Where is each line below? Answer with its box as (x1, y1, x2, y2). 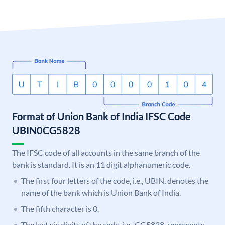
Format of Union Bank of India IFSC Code (12, 110, 191, 123)
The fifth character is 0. (21, 204, 99, 214)
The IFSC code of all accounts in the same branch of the (12, 148, 200, 158)
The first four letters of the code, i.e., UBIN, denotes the (21, 176, 208, 186)
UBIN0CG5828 (12, 124, 80, 137)
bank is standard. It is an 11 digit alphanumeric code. (12, 160, 190, 170)
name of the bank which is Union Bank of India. (21, 188, 181, 198)
